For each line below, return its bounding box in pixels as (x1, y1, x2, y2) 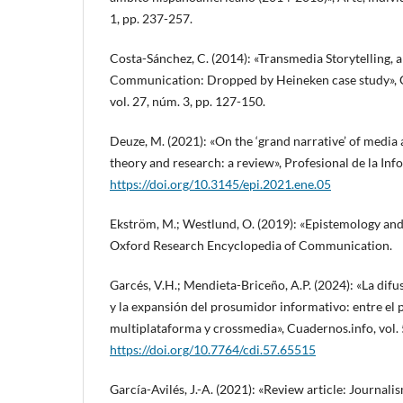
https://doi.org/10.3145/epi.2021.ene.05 (110, 175, 331, 192)
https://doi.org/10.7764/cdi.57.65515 (110, 341, 316, 357)
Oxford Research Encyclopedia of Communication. (110, 237, 392, 253)
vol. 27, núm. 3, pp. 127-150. (110, 93, 265, 109)
